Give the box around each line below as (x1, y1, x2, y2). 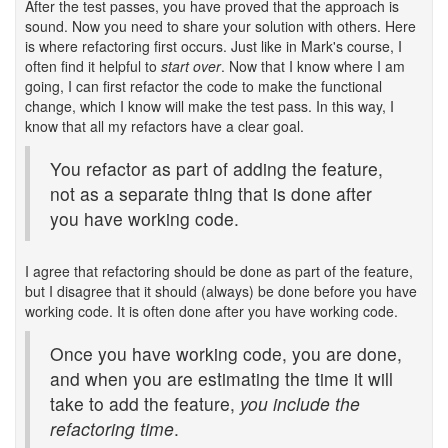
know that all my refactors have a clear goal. (25, 116, 304, 136)
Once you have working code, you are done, (50, 341, 402, 366)
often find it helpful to (25, 56, 161, 76)
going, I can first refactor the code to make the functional (25, 76, 382, 96)
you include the (240, 391, 360, 416)
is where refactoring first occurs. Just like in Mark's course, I (25, 36, 402, 56)
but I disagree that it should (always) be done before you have (25, 281, 417, 301)
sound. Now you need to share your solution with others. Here (25, 16, 416, 36)
